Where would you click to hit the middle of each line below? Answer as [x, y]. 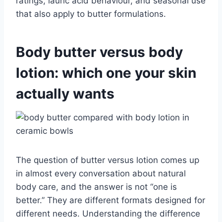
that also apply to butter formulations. [91, 14]
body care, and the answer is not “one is [96, 187]
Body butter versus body [99, 52]
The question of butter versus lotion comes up [108, 160]
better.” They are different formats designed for [111, 200]
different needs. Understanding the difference [108, 213]
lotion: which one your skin [106, 73]
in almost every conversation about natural [101, 173]
